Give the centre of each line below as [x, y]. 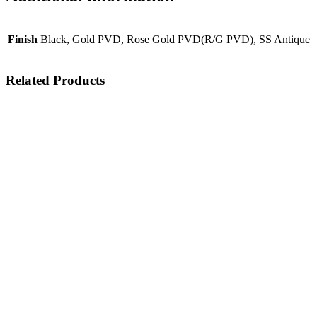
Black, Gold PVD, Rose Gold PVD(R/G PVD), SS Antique [175, 39]
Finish [23, 39]
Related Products [55, 80]
